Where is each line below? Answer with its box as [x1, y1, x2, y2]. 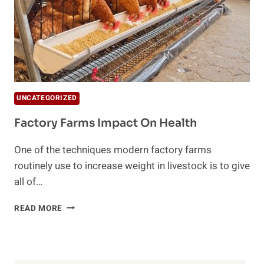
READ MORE [14, 202, 63, 214]
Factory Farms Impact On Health [14, 115, 197, 130]
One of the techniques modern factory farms [14, 142, 212, 157]
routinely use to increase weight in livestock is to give [14, 158, 250, 173]
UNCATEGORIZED [16, 93, 77, 103]
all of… [14, 174, 42, 189]
